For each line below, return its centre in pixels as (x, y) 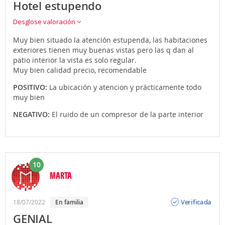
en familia (71, 202)
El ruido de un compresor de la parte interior (128, 114)
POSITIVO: (31, 87)
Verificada (196, 202)
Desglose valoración (45, 21)
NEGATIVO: (32, 114)
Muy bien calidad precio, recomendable (80, 70)
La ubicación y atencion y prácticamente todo (125, 87)
